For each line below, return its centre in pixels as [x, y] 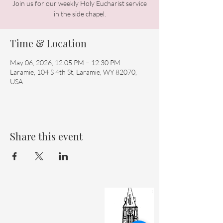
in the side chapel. [80, 14]
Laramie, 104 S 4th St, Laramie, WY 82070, [73, 72]
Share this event [46, 136]
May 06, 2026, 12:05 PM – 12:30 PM [65, 62]
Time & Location [48, 43]
